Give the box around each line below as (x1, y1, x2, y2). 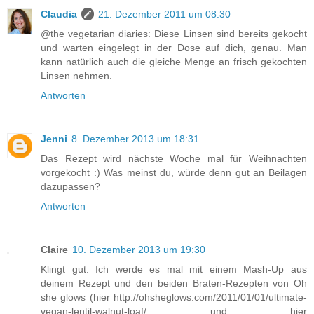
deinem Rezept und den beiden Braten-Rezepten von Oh (41, 277, 307, 289)
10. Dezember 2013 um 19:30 (72, 243, 205, 255)
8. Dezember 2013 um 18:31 (71, 132, 199, 144)
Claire (41, 243, 68, 255)
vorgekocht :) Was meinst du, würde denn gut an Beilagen (41, 166, 307, 178)
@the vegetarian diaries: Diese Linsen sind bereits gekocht (41, 27, 307, 39)
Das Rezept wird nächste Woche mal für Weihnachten (41, 152, 307, 164)
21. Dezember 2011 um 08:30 (98, 8, 231, 20)
